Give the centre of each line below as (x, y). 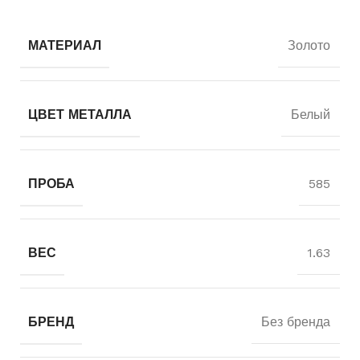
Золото (309, 45)
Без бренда (296, 321)
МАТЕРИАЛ (65, 45)
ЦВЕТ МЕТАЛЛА (80, 114)
